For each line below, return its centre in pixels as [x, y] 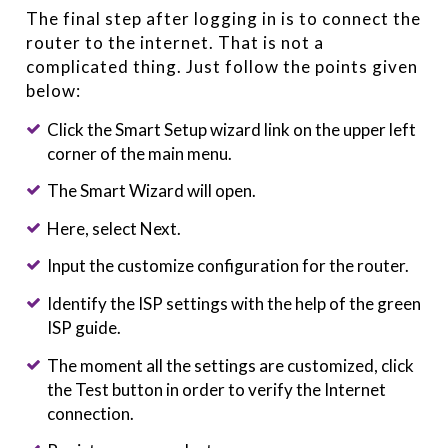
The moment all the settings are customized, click [230, 365]
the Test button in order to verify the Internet [216, 389]
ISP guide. [83, 327]
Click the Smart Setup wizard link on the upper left [231, 129]
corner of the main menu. [139, 153]
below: [54, 90]
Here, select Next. [113, 228]
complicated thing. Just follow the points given [222, 66]
